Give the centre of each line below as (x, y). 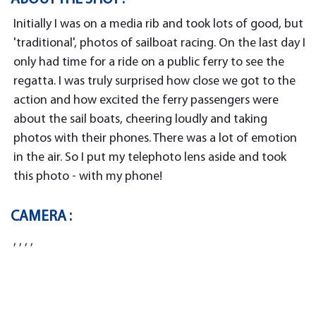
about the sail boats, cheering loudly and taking (140, 119)
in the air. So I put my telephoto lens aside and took (150, 157)
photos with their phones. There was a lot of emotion (155, 138)
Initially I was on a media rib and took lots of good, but (158, 24)
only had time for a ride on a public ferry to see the (149, 62)
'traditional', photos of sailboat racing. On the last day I (159, 43)
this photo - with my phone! (88, 176)
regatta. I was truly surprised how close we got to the (154, 81)
